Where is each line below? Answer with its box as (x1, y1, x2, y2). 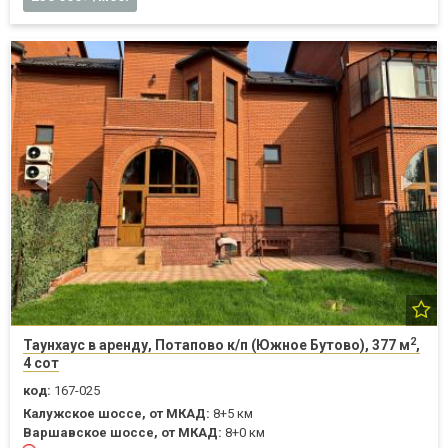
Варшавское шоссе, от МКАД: (23, 424, 222, 440)
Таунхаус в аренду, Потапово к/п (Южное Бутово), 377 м (23, 336, 410, 353)
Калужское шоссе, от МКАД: (23, 405, 210, 421)
